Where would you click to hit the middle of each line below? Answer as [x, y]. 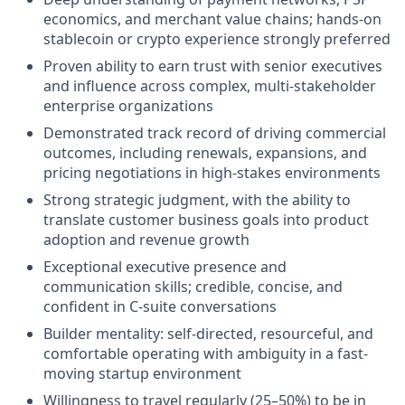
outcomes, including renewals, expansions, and [205, 153]
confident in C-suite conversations [160, 306]
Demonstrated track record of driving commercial [215, 133]
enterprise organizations [128, 106]
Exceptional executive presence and [165, 267]
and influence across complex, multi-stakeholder [210, 86]
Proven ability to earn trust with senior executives [213, 66]
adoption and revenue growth [146, 240]
